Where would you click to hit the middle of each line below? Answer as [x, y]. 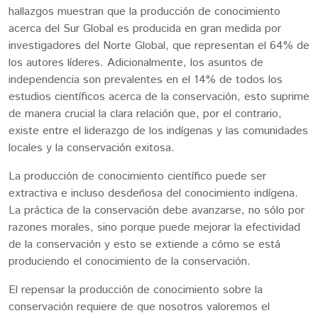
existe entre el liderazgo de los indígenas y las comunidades [158, 131]
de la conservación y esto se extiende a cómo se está [144, 245]
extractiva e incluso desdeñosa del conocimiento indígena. [153, 194]
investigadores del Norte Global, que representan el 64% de [159, 46]
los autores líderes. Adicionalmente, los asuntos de [136, 63]
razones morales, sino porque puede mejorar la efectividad [154, 228]
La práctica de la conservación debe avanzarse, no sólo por [157, 211]
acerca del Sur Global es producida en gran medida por [145, 29]
